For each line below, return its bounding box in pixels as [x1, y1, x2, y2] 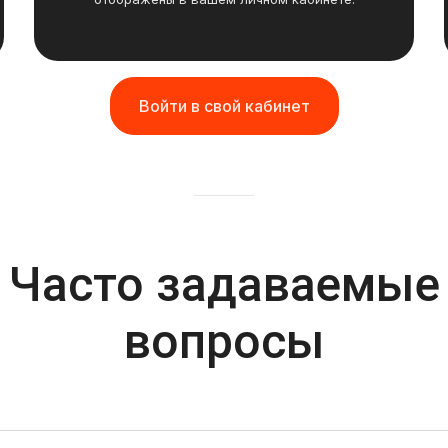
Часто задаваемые [8, 256, 440, 313]
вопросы [123, 313, 325, 370]
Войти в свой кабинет [138, 96, 310, 116]
